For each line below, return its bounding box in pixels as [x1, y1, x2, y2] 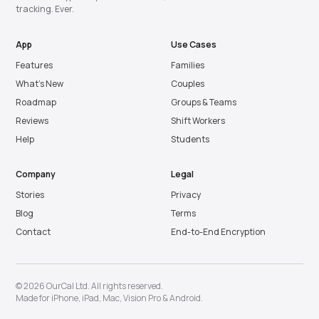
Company [16, 168, 56, 180]
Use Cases [171, 38, 216, 51]
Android [169, 292, 201, 304]
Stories [16, 189, 44, 201]
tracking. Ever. [16, 3, 74, 15]
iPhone [51, 292, 78, 304]
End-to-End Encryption [171, 226, 266, 238]
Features [16, 59, 53, 71]
